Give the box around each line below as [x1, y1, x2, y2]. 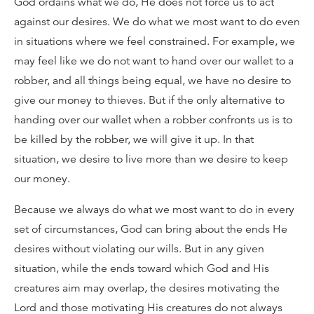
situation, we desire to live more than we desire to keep [14, 152, 288, 166]
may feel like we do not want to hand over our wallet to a [14, 54, 294, 68]
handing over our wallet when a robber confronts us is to [14, 113, 292, 127]
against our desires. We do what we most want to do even [14, 15, 300, 29]
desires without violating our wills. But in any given [14, 242, 264, 256]
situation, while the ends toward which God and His [14, 261, 269, 275]
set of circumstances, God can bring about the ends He [14, 222, 287, 236]
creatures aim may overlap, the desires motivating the [14, 281, 280, 295]
